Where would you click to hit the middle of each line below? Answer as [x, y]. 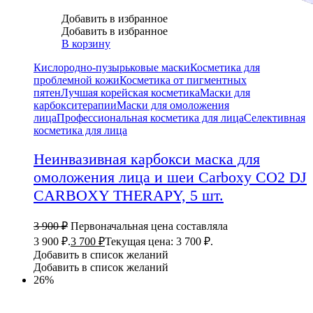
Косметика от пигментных [183, 80]
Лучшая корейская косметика [130, 93]
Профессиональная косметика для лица [150, 118]
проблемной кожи [77, 80]
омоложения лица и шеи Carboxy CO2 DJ [170, 177]
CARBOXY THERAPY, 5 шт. [129, 196]
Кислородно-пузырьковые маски [112, 68]
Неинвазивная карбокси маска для [147, 159]
